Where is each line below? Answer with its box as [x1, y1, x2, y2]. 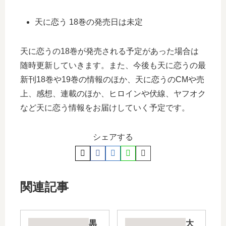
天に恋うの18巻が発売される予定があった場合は [20, 46, 199, 55]
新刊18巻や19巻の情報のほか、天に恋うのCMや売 [20, 75, 204, 84]
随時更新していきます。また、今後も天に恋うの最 [20, 61, 206, 70]
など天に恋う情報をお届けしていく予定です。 [20, 103, 190, 112]
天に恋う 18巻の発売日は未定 [35, 17, 143, 26]
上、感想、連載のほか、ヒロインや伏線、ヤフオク [20, 89, 206, 98]
